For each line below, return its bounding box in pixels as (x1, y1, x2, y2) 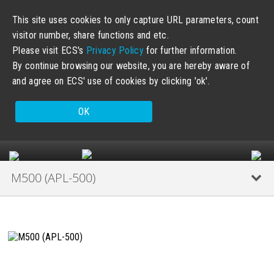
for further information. (143, 45, 237, 56)
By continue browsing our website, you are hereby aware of (12, 60, 250, 72)
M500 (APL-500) (11, 169, 95, 186)
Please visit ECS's (12, 45, 86, 56)
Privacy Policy (86, 45, 144, 56)
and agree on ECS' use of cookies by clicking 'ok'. (12, 75, 210, 87)
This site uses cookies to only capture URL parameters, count (12, 14, 259, 26)
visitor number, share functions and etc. (12, 29, 169, 41)
